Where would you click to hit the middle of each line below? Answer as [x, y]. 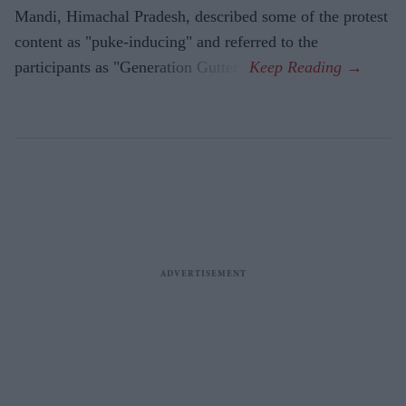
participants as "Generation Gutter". [132, 67]
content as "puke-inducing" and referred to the [166, 41]
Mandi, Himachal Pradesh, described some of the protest [201, 16]
